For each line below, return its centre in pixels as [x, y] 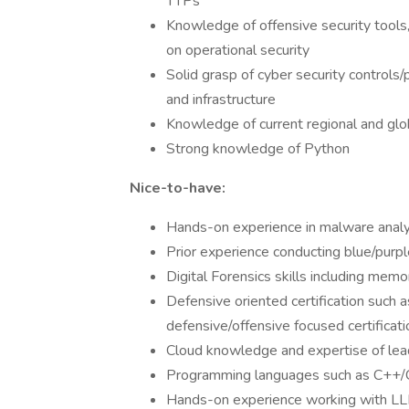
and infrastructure [221, 100]
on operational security [238, 50]
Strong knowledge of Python [258, 149]
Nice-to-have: [178, 188]
